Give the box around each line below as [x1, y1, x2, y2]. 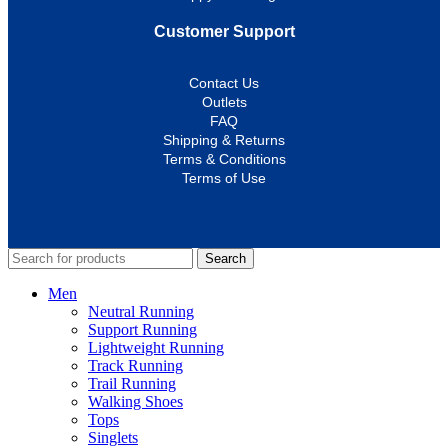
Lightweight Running [88, 338, 224, 356]
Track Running [88, 356, 183, 374]
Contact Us [189, 74, 259, 91]
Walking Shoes [88, 392, 183, 410]
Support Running [88, 320, 197, 338]
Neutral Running [88, 302, 194, 320]
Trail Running [88, 374, 176, 392]
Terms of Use [182, 169, 266, 186]
